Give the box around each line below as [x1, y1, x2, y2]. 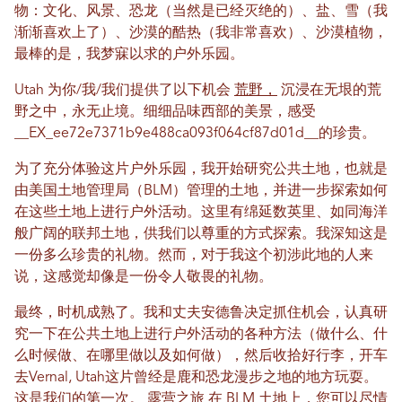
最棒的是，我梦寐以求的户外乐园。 [14, 48, 244, 62]
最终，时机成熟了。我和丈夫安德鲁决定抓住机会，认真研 [14, 306, 388, 320]
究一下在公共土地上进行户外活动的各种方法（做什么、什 [14, 328, 388, 342]
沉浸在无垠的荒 [277, 83, 381, 98]
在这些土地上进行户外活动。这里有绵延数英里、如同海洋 [14, 205, 388, 220]
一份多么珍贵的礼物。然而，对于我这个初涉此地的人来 [14, 249, 373, 263]
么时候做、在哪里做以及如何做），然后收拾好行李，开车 [14, 349, 388, 363]
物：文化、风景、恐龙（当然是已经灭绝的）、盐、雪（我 [14, 4, 388, 19]
